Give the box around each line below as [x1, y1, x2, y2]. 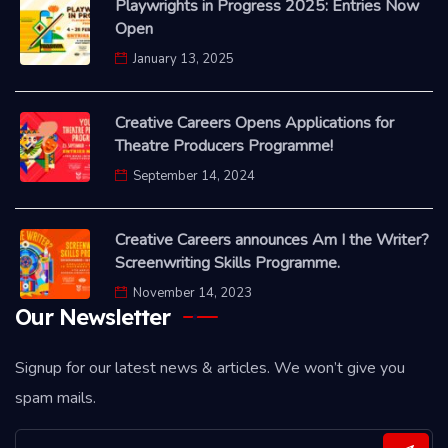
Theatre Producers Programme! [115, 134, 333, 157]
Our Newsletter [15, 302, 170, 331]
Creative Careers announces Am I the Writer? [115, 228, 429, 251]
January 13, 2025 [133, 49, 234, 68]
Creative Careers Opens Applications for [115, 111, 394, 134]
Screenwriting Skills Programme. [115, 251, 340, 274]
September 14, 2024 [133, 166, 255, 185]
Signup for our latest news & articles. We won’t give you [15, 356, 405, 379]
